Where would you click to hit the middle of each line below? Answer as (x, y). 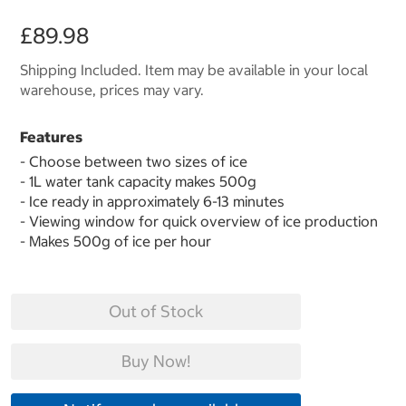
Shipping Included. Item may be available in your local (194, 70)
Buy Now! (156, 362)
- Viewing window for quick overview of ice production (199, 222)
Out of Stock (156, 312)
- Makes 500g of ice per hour (116, 242)
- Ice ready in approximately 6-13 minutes (152, 202)
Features (51, 137)
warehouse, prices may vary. (112, 90)
